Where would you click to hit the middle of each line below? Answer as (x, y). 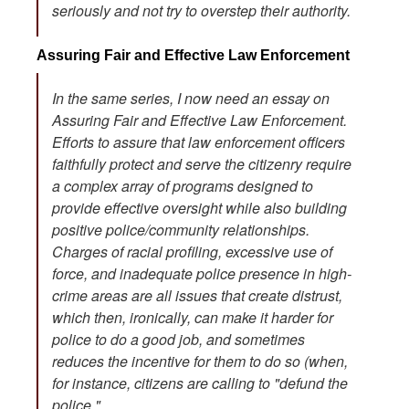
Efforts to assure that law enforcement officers (199, 142)
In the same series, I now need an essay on (191, 98)
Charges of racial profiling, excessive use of (192, 251)
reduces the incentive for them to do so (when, (200, 361)
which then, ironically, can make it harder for (193, 317)
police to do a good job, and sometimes (178, 339)
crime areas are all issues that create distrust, (197, 295)
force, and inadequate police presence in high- (202, 273)
